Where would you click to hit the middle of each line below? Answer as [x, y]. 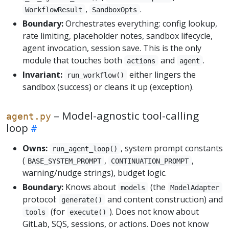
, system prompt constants [171, 148]
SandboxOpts [115, 9]
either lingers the [161, 74]
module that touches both [73, 60]
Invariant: [42, 74]
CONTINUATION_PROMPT [150, 161]
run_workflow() [96, 75]
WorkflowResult [54, 9]
